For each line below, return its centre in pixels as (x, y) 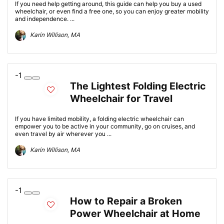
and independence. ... (45, 19)
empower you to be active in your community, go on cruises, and (105, 126)
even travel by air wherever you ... (63, 134)
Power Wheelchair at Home (135, 213)
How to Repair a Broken (126, 201)
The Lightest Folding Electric (138, 86)
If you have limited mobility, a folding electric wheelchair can (99, 119)
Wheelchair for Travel (121, 98)
